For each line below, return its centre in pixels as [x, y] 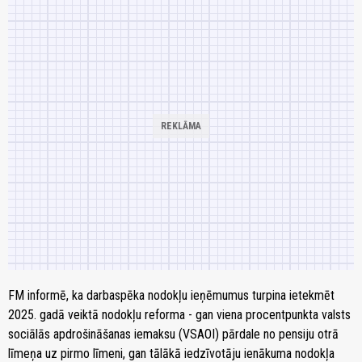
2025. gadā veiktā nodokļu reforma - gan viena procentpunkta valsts [179, 314]
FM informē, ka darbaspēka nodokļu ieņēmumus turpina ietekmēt [171, 295]
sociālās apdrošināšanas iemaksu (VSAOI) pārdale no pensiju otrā [173, 334]
